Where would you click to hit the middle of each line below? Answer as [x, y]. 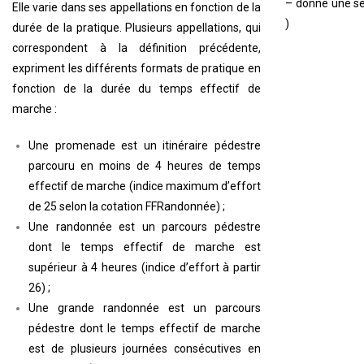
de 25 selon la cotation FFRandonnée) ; [127, 206]
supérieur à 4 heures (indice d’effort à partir [145, 267]
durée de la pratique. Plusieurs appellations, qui [136, 27]
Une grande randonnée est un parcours [145, 308]
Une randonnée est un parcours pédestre [145, 226]
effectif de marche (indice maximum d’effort [145, 186]
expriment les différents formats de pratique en [136, 68]
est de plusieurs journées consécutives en [145, 348]
